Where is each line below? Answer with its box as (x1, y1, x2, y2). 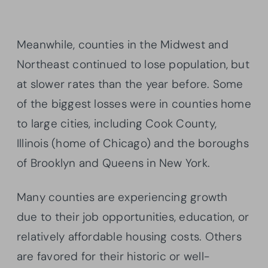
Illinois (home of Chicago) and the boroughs (17, 136, 249, 151)
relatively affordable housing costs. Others (17, 229, 242, 245)
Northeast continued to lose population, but (17, 57, 249, 72)
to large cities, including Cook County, (17, 116, 217, 132)
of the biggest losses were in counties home (17, 96, 251, 112)
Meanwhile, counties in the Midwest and (17, 37, 229, 53)
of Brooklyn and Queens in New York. (17, 156, 211, 171)
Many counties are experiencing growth (17, 190, 228, 205)
